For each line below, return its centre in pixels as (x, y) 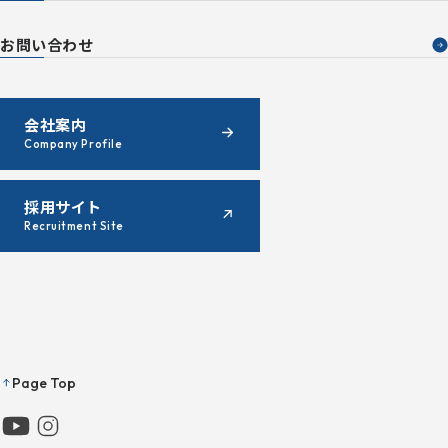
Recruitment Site (74, 226)
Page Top (44, 382)
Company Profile (73, 144)
